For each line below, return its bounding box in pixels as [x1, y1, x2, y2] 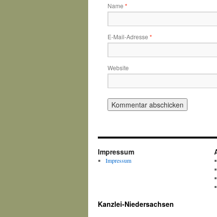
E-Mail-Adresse [108, 32, 150, 41]
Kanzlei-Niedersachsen [98, 199, 174, 209]
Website [108, 63, 129, 72]
